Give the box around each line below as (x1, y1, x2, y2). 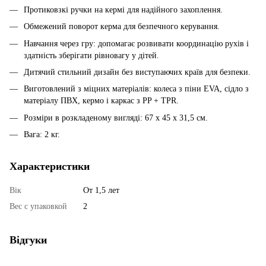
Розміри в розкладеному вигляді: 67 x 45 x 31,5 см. (24, 113, 208, 122)
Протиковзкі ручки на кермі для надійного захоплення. (24, 5, 223, 14)
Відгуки (9, 234, 47, 246)
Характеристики (9, 160, 90, 173)
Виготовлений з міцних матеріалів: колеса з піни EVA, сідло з (24, 84, 249, 94)
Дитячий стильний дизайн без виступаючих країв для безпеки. (24, 67, 251, 77)
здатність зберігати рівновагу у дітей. (24, 50, 159, 60)
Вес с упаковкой (9, 202, 67, 211)
